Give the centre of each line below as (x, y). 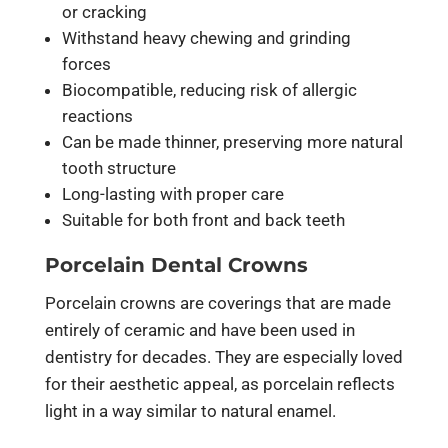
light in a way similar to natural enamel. (192, 410)
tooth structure (118, 167)
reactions (97, 115)
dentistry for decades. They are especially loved (223, 356)
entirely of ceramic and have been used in (199, 329)
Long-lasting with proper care (172, 193)
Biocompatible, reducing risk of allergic (209, 89)
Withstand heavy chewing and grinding (206, 37)
